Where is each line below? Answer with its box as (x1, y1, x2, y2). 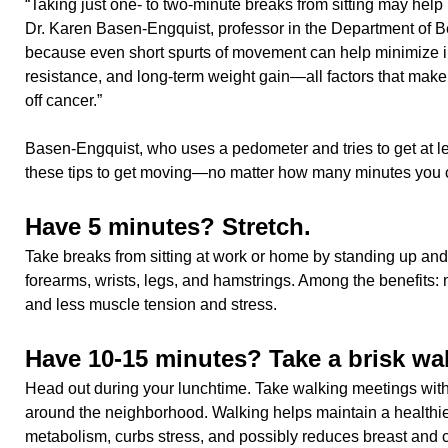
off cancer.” (25, 92, 102, 109)
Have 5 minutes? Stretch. (25, 213, 311, 240)
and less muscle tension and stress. (25, 296, 277, 313)
